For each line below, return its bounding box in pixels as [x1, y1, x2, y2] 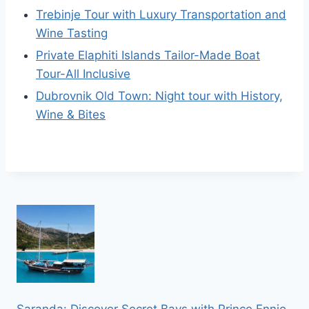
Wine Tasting [36, 26, 108, 40]
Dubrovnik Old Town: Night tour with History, [36, 89, 283, 103]
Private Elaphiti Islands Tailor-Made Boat [36, 48, 260, 62]
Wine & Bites [36, 108, 106, 121]
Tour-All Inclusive [36, 67, 130, 81]
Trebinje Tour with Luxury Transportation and [36, 8, 286, 21]
